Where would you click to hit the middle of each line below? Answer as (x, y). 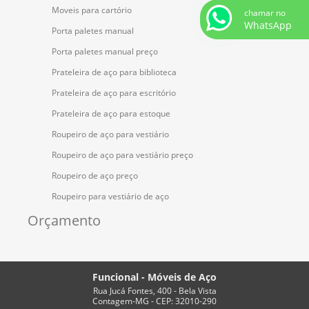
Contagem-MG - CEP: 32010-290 (154, 301)
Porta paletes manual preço (105, 52)
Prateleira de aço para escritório (114, 93)
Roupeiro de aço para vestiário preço (122, 155)
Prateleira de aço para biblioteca (114, 72)
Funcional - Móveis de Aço (154, 277)
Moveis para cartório (92, 10)
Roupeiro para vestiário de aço (110, 197)
